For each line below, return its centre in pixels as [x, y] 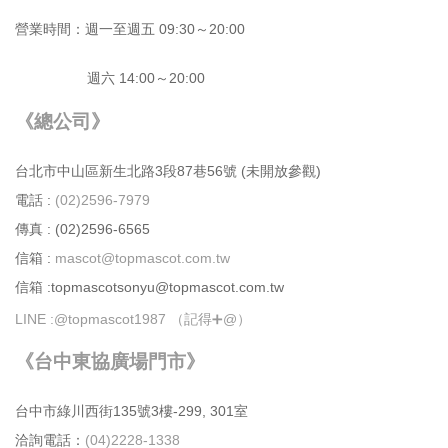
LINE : [34, 318]
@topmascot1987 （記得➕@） [152, 318]
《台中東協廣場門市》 [110, 362]
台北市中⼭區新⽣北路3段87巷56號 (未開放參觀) [168, 170]
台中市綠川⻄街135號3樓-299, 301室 [131, 410]
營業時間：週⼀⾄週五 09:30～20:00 [130, 28]
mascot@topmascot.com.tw [144, 257]
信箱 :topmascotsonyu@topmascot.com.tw [149, 286]
